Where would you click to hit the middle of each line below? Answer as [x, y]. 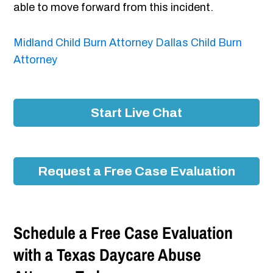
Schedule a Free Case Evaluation [123, 233]
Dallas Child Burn [199, 43]
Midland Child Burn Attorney [83, 43]
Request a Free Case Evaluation [136, 172]
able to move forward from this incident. [114, 8]
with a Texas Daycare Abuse [108, 255]
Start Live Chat [136, 113]
